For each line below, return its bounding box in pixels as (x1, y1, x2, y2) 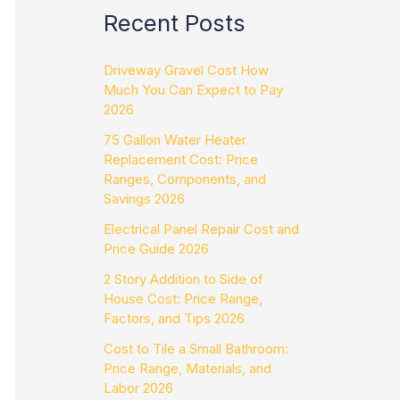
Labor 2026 (104, 379, 173, 397)
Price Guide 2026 (104, 240, 209, 258)
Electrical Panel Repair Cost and (104, 221, 299, 238)
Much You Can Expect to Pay (104, 81, 283, 99)
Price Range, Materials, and (104, 360, 271, 378)
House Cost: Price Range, (104, 290, 262, 308)
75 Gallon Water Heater (104, 131, 246, 149)
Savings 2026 (104, 190, 185, 208)
